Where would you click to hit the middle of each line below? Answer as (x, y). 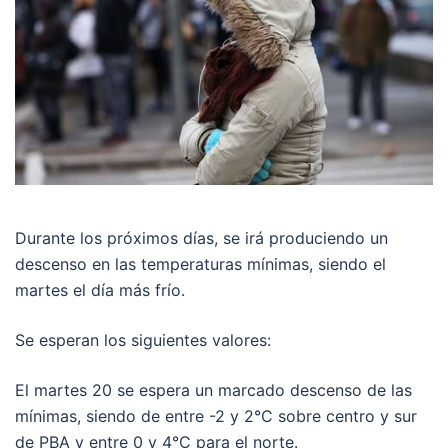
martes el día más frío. (100, 289)
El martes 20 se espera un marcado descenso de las (213, 389)
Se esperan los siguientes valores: (143, 339)
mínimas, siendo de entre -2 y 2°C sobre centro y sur (216, 415)
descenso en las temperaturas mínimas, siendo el (200, 263)
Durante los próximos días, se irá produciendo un (201, 237)
